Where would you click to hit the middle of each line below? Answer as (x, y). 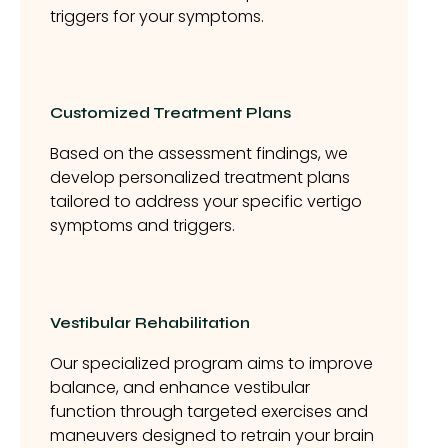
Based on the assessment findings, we (199, 154)
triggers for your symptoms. (157, 16)
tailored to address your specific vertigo (206, 202)
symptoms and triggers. (142, 226)
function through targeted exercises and (209, 411)
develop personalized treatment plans (200, 178)
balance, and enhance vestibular (180, 387)
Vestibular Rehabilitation (150, 322)
